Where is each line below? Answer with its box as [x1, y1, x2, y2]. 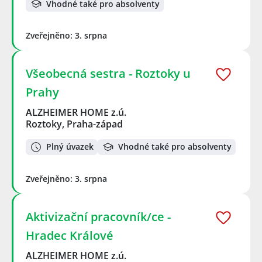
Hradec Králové [26, 227, 113, 243]
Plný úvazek [46, 141, 94, 153]
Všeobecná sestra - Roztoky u [26, 65, 191, 82]
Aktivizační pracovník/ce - [26, 208, 171, 225]
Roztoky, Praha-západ [26, 118, 123, 131]
